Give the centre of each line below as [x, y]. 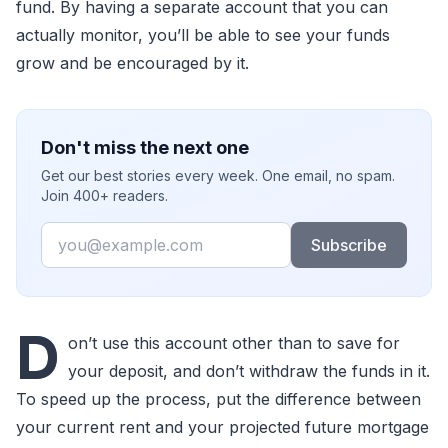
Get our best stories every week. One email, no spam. [218, 175]
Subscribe [348, 245]
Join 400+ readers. [104, 195]
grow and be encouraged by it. [132, 63]
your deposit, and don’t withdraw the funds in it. [249, 371]
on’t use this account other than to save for [234, 343]
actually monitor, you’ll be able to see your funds [203, 35]
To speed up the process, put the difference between [218, 399]
